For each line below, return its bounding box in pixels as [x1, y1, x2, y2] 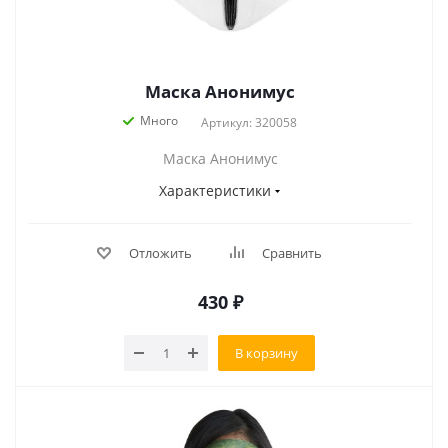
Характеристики [159, 181, 271, 200]
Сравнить [261, 244, 322, 262]
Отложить [128, 244, 192, 262]
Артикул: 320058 [201, 114, 297, 131]
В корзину [235, 343, 298, 362]
